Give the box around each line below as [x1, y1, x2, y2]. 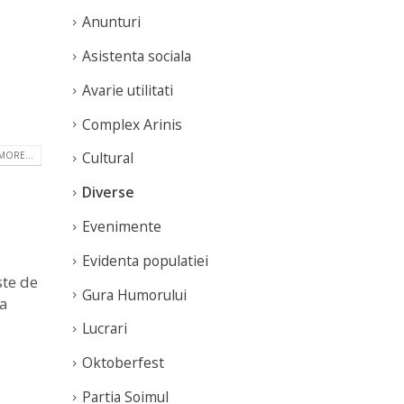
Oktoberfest [82, 353, 164, 373]
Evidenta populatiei [82, 250, 208, 271]
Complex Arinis [82, 114, 182, 134]
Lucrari [82, 318, 127, 339]
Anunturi [82, 12, 141, 32]
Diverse [82, 182, 134, 203]
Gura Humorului [82, 284, 187, 305]
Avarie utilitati [82, 79, 173, 100]
